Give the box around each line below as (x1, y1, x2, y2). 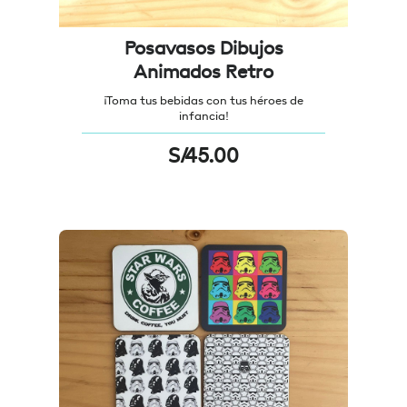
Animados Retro (134, 60, 273, 84)
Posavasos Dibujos (124, 36, 283, 60)
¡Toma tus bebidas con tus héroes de (104, 93, 303, 108)
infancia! (178, 108, 229, 124)
